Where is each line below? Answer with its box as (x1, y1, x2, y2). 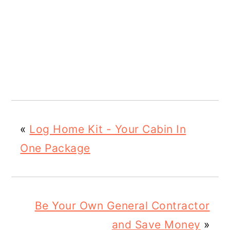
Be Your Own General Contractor (34, 199, 210, 213)
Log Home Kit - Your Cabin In (29, 123, 186, 136)
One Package (20, 142, 90, 155)
